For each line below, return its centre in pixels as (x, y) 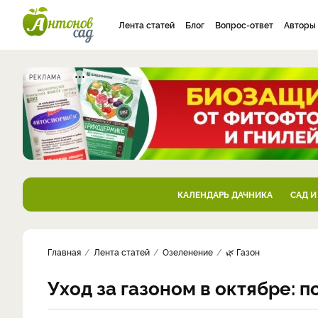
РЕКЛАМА (45, 77)
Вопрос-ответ (244, 24)
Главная (64, 252)
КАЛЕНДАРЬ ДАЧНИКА (225, 194)
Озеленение (188, 252)
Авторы (300, 24)
